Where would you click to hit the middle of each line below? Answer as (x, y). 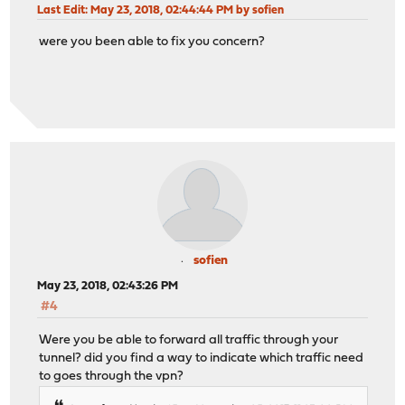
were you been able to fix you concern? (152, 42)
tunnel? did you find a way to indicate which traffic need (202, 358)
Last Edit (61, 11)
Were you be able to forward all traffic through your (189, 340)
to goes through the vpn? (112, 376)
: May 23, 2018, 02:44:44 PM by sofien (185, 11)
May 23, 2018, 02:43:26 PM (108, 287)
